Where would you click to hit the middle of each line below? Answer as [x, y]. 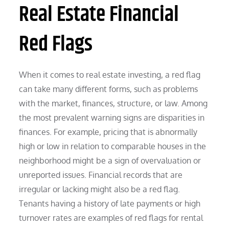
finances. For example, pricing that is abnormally [108, 132]
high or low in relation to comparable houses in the [113, 146]
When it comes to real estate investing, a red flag [110, 74]
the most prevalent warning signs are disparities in [112, 117]
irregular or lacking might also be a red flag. [100, 189]
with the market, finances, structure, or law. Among [113, 103]
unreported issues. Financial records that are [101, 175]
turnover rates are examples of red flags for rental [111, 217]
